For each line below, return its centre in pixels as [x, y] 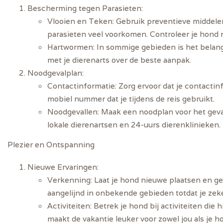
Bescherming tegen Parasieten [84, 8]
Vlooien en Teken [80, 21]
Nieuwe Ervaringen [62, 167]
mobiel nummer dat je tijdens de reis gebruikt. [131, 99]
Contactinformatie [81, 86]
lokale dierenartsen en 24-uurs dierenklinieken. [134, 125]
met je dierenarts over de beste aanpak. [119, 60]
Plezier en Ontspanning [51, 145]
